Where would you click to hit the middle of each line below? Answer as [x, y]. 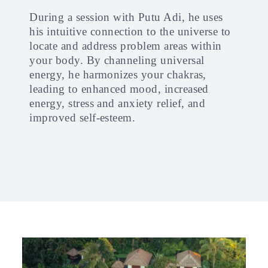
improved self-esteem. [83, 118]
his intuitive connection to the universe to [130, 31]
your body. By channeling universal [117, 60]
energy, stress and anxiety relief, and [118, 103]
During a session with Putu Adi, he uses [126, 17]
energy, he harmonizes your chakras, [118, 74]
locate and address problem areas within [126, 46]
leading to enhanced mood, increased [119, 89]
